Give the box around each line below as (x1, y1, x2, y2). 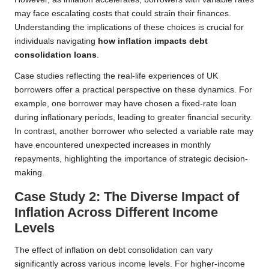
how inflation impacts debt (98, 37, 208, 46)
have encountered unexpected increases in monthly (14, 141, 211, 150)
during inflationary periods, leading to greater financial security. (14, 113, 252, 122)
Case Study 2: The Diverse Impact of (14, 189, 239, 205)
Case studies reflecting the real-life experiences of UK (14, 71, 218, 81)
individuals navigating (14, 37, 98, 46)
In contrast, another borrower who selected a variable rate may (14, 127, 253, 136)
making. (14, 168, 44, 178)
